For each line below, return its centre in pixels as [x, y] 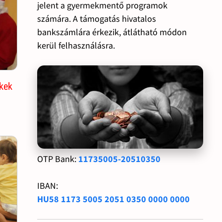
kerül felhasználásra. [76, 45]
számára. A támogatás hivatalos [96, 18]
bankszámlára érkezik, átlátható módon [112, 32]
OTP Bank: [57, 159]
